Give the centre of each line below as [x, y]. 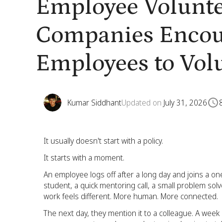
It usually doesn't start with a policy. [103, 141]
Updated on [142, 103]
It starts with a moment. [84, 158]
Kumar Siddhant [94, 103]
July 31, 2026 [185, 103]
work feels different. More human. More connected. [131, 196]
